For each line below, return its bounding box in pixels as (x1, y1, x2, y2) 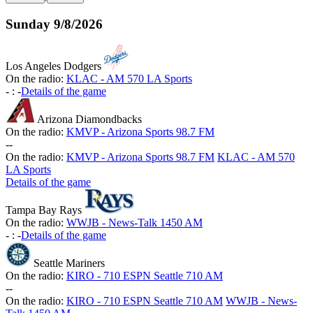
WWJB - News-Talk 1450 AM (66, 217, 203, 229)
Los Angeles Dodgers (6, 60, 101, 73)
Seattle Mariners (34, 257, 105, 270)
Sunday (6, 16, 50, 31)
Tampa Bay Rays (6, 204, 82, 217)
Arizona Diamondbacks (37, 113, 143, 126)
